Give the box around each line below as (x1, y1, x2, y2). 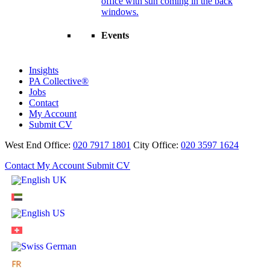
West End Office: (5, 139, 73, 150)
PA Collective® (29, 75, 89, 86)
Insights (29, 64, 58, 75)
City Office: (133, 139, 181, 150)
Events (101, 30, 129, 41)
